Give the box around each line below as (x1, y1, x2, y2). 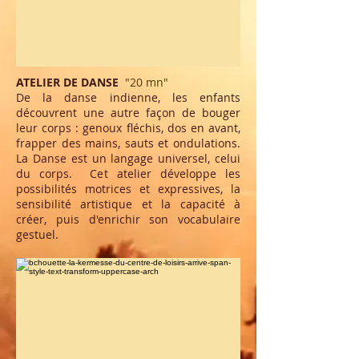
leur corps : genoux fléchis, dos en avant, (16, 120, 240, 135)
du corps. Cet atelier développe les (16, 166, 240, 181)
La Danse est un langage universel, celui (16, 151, 240, 166)
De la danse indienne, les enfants (16, 90, 240, 105)
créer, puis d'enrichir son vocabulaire (16, 212, 240, 227)
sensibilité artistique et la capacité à (16, 196, 240, 212)
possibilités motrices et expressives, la (16, 181, 240, 196)
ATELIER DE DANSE (16, 75, 125, 90)
